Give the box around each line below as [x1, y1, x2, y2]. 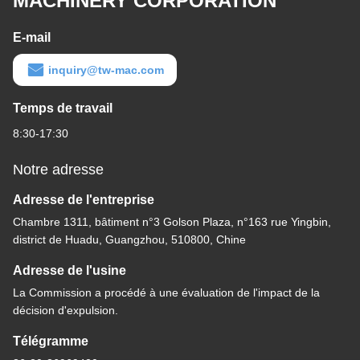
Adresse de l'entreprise [13, 193, 154, 207]
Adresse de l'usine [13, 264, 126, 278]
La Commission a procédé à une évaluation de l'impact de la [13, 286, 320, 300]
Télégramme [13, 334, 88, 349]
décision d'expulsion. [13, 304, 118, 317]
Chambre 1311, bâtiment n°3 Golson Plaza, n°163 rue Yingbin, [13, 215, 331, 229]
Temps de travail [13, 101, 112, 116]
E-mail [13, 31, 51, 45]
